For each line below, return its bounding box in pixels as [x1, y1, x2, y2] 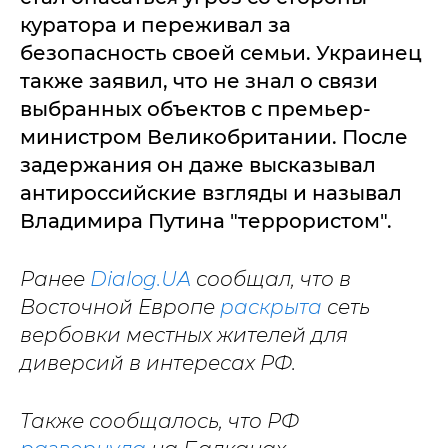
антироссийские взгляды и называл [20, 180, 402, 205]
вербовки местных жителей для [20, 322, 348, 347]
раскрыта [220, 294, 322, 319]
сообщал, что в [191, 266, 351, 291]
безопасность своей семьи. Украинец [20, 40, 422, 65]
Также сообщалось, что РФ [20, 408, 299, 433]
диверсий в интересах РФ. [20, 350, 296, 375]
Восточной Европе [20, 294, 220, 319]
